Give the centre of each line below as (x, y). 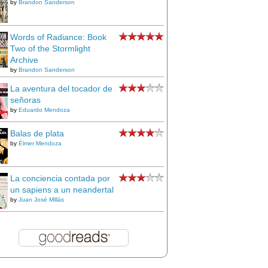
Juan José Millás (41, 200)
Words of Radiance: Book (58, 37)
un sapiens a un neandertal (62, 190)
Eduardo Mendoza (44, 110)
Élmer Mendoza (40, 143)
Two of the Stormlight (50, 48)
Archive (24, 60)
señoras (25, 100)
